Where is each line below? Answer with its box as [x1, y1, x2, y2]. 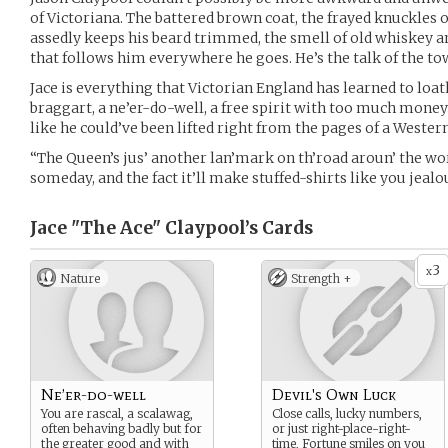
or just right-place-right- [272, 421, 411, 436]
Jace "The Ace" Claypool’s [30, 217, 258, 239]
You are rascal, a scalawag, [41, 406, 193, 421]
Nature [60, 271, 100, 286]
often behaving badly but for [41, 421, 202, 436]
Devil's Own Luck [272, 385, 396, 404]
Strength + [291, 271, 352, 286]
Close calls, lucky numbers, [272, 406, 422, 421]
